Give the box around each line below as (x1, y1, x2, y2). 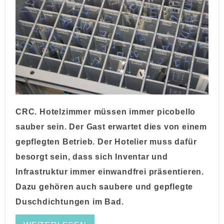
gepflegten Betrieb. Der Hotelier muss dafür (15, 137, 197, 146)
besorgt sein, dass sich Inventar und (15, 152, 168, 161)
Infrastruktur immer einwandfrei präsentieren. (15, 167, 204, 176)
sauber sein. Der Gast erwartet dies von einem (15, 122, 207, 131)
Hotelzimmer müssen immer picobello (39, 107, 196, 116)
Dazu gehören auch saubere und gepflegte (15, 182, 193, 191)
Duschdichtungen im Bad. (15, 197, 124, 206)
